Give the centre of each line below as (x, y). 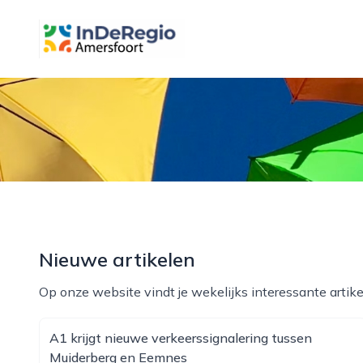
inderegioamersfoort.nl (105, 28)
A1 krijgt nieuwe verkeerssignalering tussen (181, 338)
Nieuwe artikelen (117, 259)
